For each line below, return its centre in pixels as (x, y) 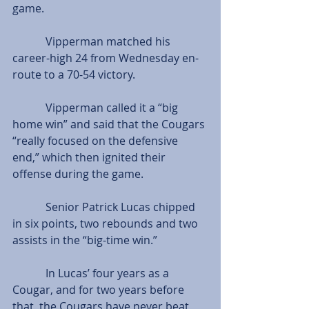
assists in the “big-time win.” (85, 240)
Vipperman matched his (29, 41)
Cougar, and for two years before (100, 289)
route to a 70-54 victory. (74, 74)
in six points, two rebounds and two (107, 223)
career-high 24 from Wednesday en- (106, 58)
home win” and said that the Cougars (110, 124)
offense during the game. (78, 173)
